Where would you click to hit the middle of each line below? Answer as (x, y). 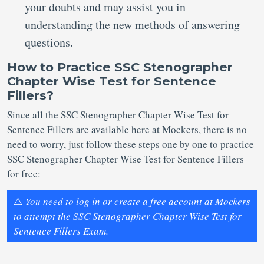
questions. (49, 42)
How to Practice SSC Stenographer (120, 67)
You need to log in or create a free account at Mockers (138, 201)
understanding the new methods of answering (132, 24)
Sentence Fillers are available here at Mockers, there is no (127, 129)
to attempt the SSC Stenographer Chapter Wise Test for (128, 216)
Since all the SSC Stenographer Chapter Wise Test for (118, 115)
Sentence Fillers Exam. (61, 231)
